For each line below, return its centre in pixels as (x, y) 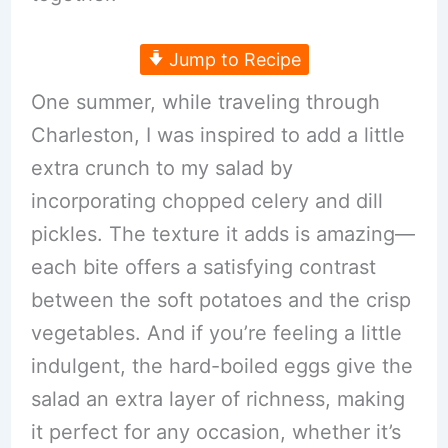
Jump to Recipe (232, 59)
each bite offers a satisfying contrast (203, 267)
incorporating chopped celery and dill (206, 201)
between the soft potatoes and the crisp (220, 300)
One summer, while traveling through (205, 102)
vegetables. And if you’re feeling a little (216, 333)
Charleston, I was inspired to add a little (217, 135)
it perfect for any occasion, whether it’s (215, 432)
